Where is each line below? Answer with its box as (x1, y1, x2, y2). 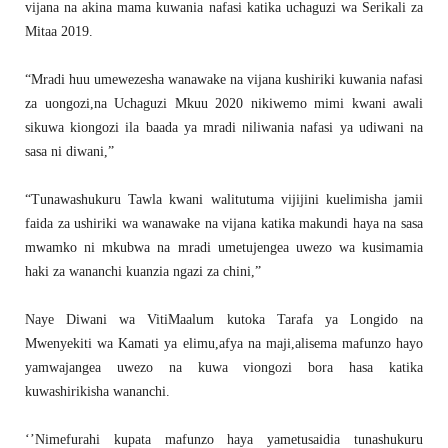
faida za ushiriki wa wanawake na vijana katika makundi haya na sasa (25, 216, 423, 232)
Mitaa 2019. (25, 24, 93, 40)
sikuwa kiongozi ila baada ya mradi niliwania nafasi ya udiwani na (25, 120, 423, 136)
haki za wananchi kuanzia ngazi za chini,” (25, 264, 261, 280)
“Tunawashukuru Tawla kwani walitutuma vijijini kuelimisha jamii (25, 192, 423, 208)
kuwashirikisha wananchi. (25, 384, 170, 400)
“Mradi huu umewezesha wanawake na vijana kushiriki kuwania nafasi (25, 72, 423, 88)
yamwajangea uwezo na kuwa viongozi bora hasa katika (25, 360, 423, 376)
